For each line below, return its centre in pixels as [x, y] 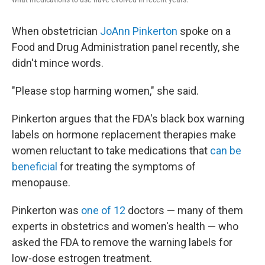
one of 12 [103, 210]
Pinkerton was [46, 210]
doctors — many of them [184, 210]
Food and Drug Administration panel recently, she [126, 47]
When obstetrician [56, 31]
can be [226, 151]
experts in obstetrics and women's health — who [125, 226]
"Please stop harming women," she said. [105, 91]
